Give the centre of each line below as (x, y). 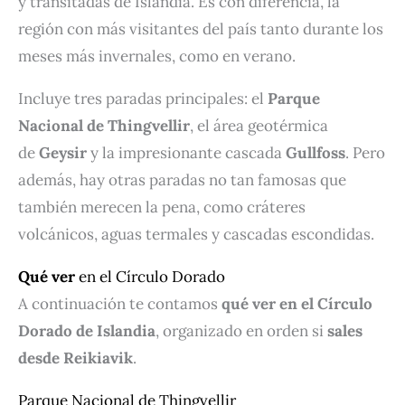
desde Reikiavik (75, 358)
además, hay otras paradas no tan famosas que (182, 179)
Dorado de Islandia (87, 330)
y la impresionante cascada (186, 152)
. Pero (365, 152)
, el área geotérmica (259, 125)
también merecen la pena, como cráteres (162, 207)
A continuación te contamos (120, 303)
